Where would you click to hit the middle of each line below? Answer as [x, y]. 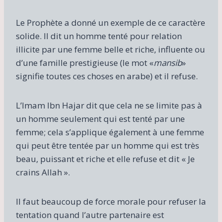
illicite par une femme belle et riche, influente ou [111, 49]
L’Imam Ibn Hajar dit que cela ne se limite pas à [109, 105]
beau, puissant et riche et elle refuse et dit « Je [105, 159]
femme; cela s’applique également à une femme [110, 132]
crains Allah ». [43, 172]
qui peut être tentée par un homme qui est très [108, 145]
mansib [168, 62]
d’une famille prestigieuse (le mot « [85, 62]
